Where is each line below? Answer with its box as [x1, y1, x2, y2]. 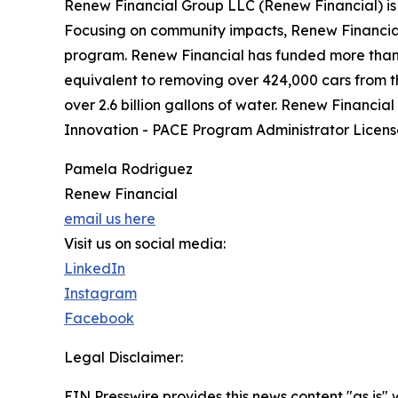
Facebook [64, 309, 134, 328]
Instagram [64, 284, 137, 303]
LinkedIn [64, 259, 125, 278]
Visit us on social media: [64, 235, 226, 253]
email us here [64, 210, 155, 228]
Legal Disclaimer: [64, 348, 183, 367]
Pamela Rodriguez [64, 160, 193, 179]
